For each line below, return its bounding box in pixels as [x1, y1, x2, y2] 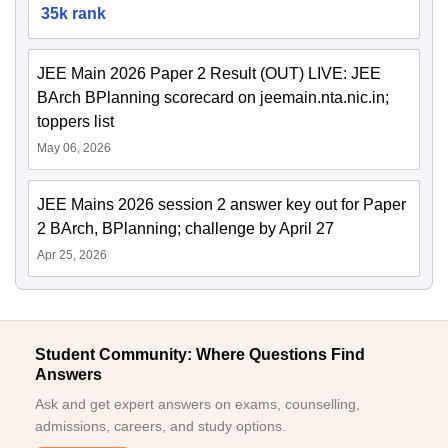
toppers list [37, 113, 114, 131]
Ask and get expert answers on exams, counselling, [35, 396, 360, 413]
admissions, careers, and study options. [35, 418, 286, 435]
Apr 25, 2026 [37, 248, 107, 263]
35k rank [41, 5, 106, 23]
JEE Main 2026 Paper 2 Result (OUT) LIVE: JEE [37, 65, 381, 83]
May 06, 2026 [37, 141, 111, 156]
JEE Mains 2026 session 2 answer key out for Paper [37, 196, 406, 214]
